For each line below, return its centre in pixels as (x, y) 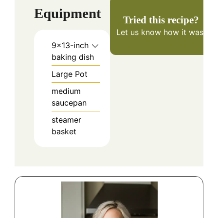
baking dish (73, 57)
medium (66, 91)
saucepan (69, 103)
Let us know (139, 32)
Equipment (68, 13)
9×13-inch (70, 45)
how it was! (183, 32)
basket (64, 132)
